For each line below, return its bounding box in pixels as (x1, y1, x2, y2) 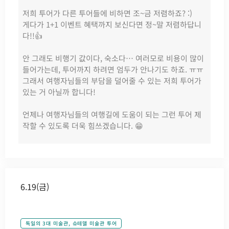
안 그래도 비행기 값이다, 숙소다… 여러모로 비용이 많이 (22, 53, 204, 64)
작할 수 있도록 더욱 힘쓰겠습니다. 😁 (22, 120, 143, 131)
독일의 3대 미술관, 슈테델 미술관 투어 (25, 219, 117, 227)
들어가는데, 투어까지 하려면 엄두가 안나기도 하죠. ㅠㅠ (22, 64, 203, 75)
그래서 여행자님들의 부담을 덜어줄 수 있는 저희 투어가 (22, 75, 201, 86)
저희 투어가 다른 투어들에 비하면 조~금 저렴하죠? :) (22, 8, 192, 19)
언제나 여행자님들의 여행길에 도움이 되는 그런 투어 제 (22, 109, 201, 120)
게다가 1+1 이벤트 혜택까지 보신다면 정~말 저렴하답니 (22, 19, 201, 30)
